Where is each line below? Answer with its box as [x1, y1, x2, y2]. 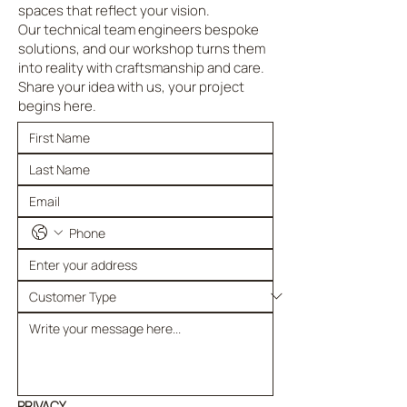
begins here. [18, 95, 96, 115]
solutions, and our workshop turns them [18, 38, 265, 58]
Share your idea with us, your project [18, 76, 244, 96]
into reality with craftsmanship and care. [18, 57, 264, 77]
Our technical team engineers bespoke [18, 19, 259, 39]
